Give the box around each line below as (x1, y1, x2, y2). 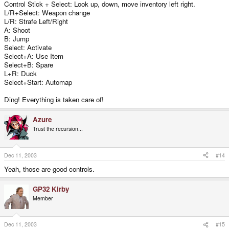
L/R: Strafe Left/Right (4, 16, 68, 26)
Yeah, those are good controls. (4, 164, 95, 174)
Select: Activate (4, 42, 52, 52)
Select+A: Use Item (4, 51, 63, 61)
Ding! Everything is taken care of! (4, 95, 104, 104)
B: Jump (4, 34, 29, 43)
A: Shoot (4, 25, 30, 35)
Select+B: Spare (4, 60, 53, 70)
